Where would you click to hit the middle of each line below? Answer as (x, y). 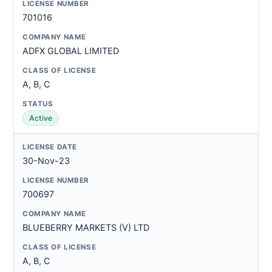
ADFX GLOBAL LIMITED (71, 51)
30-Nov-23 (46, 161)
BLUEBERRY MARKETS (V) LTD (86, 227)
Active (41, 118)
